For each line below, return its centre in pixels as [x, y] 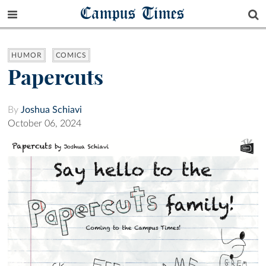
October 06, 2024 [45, 124]
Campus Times [133, 13]
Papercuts [56, 77]
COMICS [71, 56]
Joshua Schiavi [51, 110]
